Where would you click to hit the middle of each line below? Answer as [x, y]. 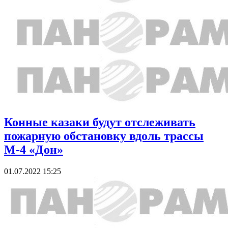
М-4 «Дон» [34, 149]
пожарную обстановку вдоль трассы [104, 136]
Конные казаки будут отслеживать [100, 122]
